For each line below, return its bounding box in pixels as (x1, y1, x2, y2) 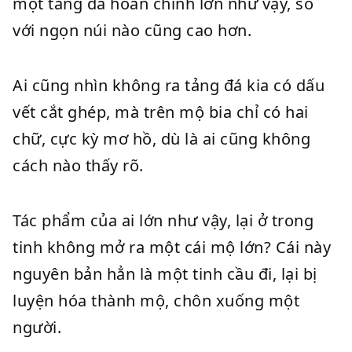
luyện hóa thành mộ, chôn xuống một (13, 290, 299, 311)
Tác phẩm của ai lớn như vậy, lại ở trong (13, 210, 313, 231)
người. (13, 317, 61, 338)
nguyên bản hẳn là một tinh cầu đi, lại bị (13, 263, 317, 284)
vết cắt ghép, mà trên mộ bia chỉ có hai (13, 101, 309, 123)
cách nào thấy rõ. (13, 155, 144, 176)
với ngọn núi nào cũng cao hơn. (13, 20, 251, 41)
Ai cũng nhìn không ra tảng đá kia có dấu (13, 75, 324, 96)
